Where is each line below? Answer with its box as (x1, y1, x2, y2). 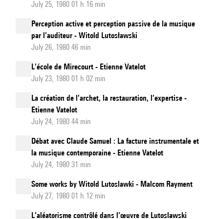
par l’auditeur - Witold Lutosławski (31, 31, 137, 40)
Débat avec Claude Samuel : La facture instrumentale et (31, 136, 199, 146)
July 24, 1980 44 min (31, 117, 91, 126)
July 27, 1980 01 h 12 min (31, 191, 106, 200)
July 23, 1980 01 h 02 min (31, 74, 106, 83)
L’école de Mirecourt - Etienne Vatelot (31, 62, 146, 71)
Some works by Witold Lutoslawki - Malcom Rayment (31, 179, 193, 189)
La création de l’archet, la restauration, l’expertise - (31, 93, 187, 103)
